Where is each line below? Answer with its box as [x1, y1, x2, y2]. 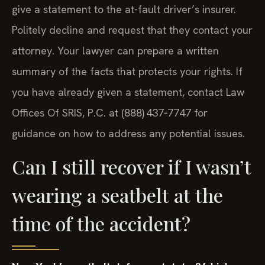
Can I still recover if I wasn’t [12, 153, 251, 179]
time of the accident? [12, 210, 190, 236]
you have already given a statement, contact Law [12, 85, 244, 99]
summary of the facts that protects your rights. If [12, 64, 243, 79]
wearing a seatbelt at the [12, 182, 223, 208]
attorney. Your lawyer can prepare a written [12, 44, 219, 58]
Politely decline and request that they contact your [12, 23, 253, 37]
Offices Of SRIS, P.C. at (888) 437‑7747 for [12, 106, 208, 120]
